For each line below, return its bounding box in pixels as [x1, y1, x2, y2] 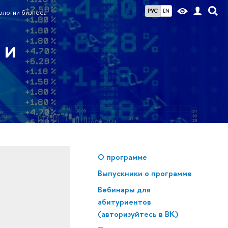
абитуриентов [97, 196, 151, 207]
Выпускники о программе [97, 168, 192, 179]
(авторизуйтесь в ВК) [97, 208, 178, 219]
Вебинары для [97, 184, 151, 195]
